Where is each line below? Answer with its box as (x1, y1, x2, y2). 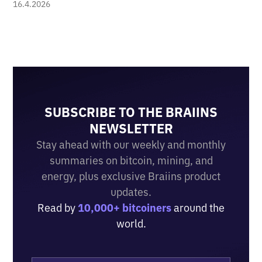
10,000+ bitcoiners (78, 201, 171, 215)
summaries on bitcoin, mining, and (49, 153, 213, 167)
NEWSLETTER (89, 119, 173, 137)
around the (171, 201, 225, 215)
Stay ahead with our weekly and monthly (36, 137, 226, 151)
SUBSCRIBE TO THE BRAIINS (44, 103, 218, 120)
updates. (111, 185, 151, 199)
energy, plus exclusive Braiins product (42, 169, 220, 183)
